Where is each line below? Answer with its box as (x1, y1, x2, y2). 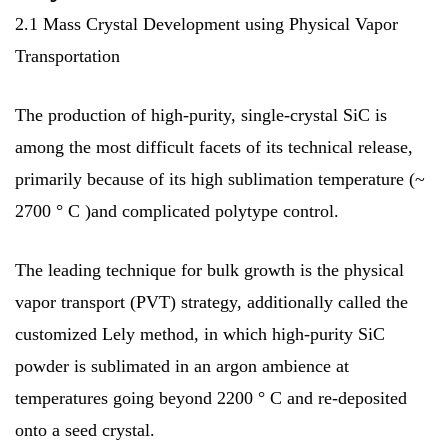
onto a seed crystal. (15, 419, 155, 440)
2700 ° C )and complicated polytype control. (15, 200, 339, 221)
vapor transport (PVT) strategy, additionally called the (15, 291, 408, 312)
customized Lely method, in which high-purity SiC (15, 323, 385, 344)
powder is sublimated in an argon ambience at (15, 355, 349, 376)
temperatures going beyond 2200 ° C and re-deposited (15, 387, 407, 408)
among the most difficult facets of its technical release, (15, 136, 413, 157)
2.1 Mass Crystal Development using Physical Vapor (15, 13, 398, 34)
